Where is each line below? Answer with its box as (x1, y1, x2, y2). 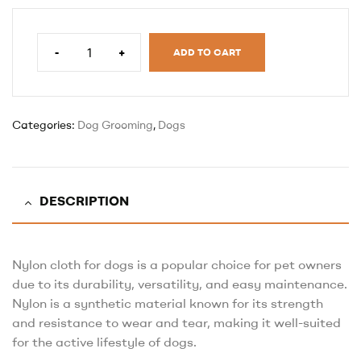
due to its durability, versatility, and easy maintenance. (12, 276, 347, 293)
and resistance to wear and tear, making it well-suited (12, 314, 341, 331)
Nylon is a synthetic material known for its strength (12, 295, 323, 312)
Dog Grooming (77, 117, 153, 132)
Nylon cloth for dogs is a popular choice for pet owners (12, 256, 342, 273)
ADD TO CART (173, 45, 241, 58)
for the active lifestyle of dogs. (12, 334, 197, 351)
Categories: (12, 117, 77, 132)
